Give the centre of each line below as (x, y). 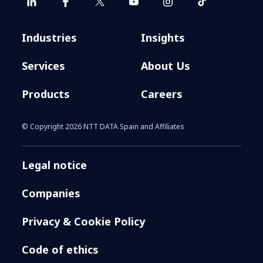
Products (46, 94)
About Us (166, 65)
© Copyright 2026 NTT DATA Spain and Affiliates (103, 126)
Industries (50, 37)
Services (44, 65)
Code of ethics (60, 249)
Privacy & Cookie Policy (84, 221)
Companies (51, 193)
